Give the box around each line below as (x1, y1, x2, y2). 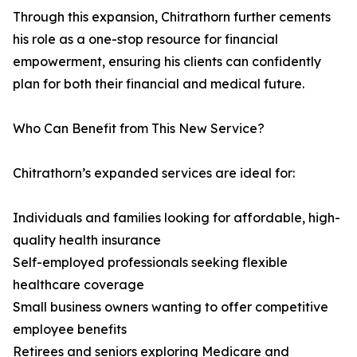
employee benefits (13, 321, 127, 338)
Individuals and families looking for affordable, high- (13, 210, 340, 226)
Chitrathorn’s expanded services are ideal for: (13, 165, 295, 182)
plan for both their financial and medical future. (13, 76, 304, 92)
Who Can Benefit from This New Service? (13, 120, 265, 137)
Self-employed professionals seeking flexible (13, 254, 288, 271)
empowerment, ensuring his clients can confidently (13, 53, 321, 70)
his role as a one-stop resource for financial (13, 31, 278, 48)
